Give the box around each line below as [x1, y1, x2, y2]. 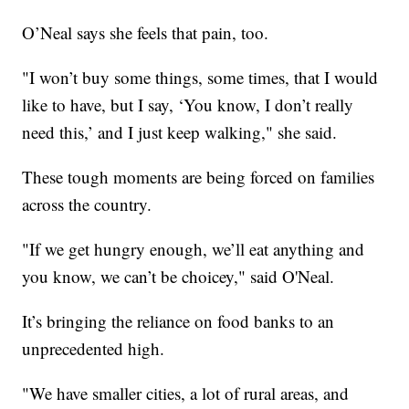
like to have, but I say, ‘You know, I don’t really [22, 93, 354, 117]
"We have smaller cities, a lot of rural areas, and [22, 382, 350, 405]
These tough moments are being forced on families [22, 165, 375, 189]
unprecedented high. [22, 337, 165, 361]
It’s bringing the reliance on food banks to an [22, 309, 335, 333]
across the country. [22, 193, 152, 216]
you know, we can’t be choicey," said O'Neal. [22, 265, 335, 288]
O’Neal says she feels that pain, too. [22, 21, 269, 45]
